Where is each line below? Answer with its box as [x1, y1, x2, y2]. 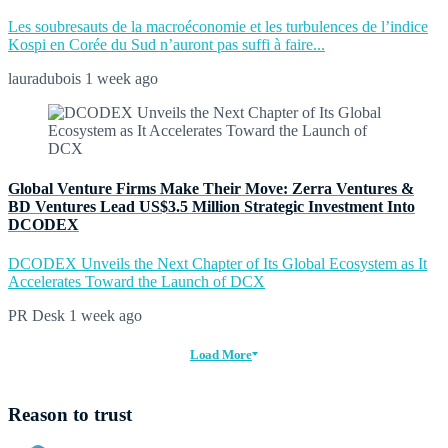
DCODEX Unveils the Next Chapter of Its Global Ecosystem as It [8, 254, 427, 272]
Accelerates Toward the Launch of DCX [8, 272, 265, 290]
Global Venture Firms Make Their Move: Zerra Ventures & [8, 179, 414, 197]
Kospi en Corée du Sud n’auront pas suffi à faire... [8, 36, 325, 54]
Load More [189, 346, 253, 362]
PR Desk [8, 306, 65, 324]
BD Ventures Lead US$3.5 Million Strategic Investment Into [8, 197, 415, 215]
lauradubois [8, 70, 81, 88]
